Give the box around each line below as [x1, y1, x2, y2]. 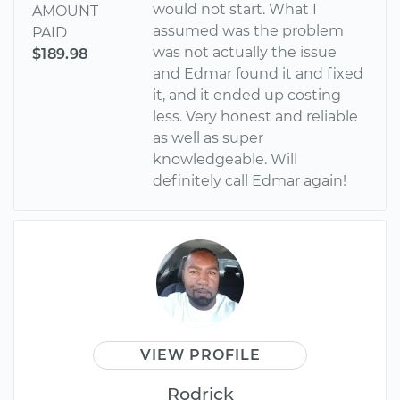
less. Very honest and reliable [153, 107, 359, 125]
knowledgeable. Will [153, 150, 298, 168]
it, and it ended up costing [153, 86, 342, 104]
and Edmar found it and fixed [153, 64, 364, 82]
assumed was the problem [153, 21, 345, 39]
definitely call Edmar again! [153, 171, 347, 189]
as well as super [153, 129, 264, 146]
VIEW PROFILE [139, 346, 261, 363]
